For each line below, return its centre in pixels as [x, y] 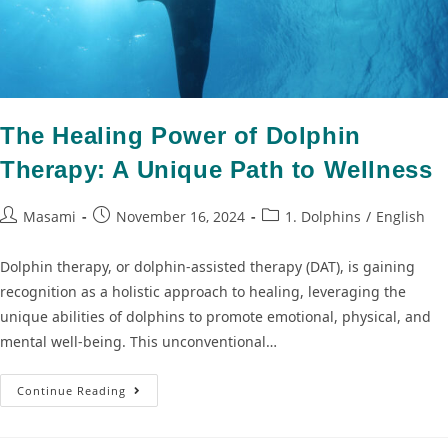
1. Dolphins [323, 216]
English [400, 216]
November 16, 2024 [180, 216]
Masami [49, 216]
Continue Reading [71, 390]
